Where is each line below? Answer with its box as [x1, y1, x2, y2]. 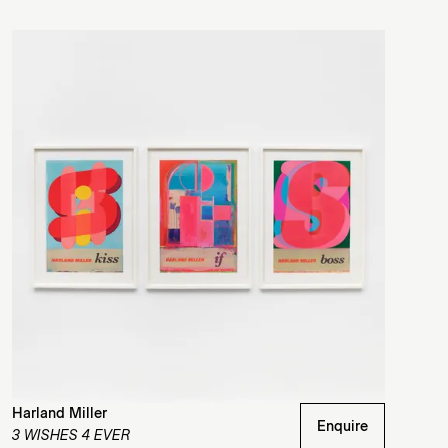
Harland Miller [12, 406, 108, 421]
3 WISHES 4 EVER [12, 428, 131, 443]
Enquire [316, 419, 368, 434]
